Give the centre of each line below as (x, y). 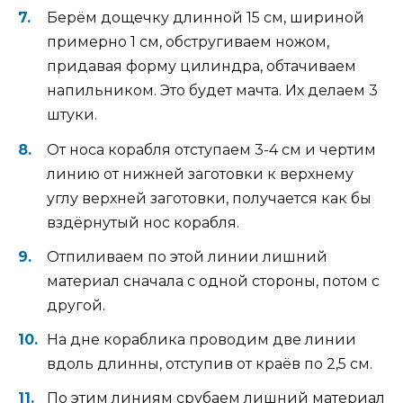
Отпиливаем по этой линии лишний (187, 256)
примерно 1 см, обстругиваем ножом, (188, 42)
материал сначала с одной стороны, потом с (213, 281)
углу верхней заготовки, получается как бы (209, 198)
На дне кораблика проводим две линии (201, 339)
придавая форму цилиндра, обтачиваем (201, 67)
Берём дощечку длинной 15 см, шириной (206, 18)
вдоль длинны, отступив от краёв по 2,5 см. (210, 363)
